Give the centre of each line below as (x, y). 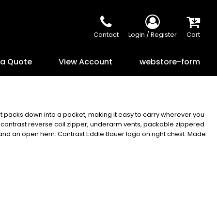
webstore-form (170, 62)
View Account (86, 62)
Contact (106, 35)
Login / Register (152, 35)
